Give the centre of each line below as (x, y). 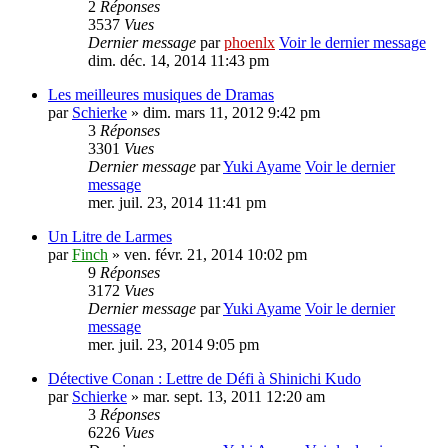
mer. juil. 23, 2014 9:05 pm (173, 344)
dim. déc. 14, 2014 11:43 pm (178, 60)
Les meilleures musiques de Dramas (161, 94)
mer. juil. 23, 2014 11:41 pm (177, 202)
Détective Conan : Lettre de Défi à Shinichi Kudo (204, 378)
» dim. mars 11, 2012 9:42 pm (223, 112)
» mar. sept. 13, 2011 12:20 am (226, 396)
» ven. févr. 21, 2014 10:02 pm (207, 254)
